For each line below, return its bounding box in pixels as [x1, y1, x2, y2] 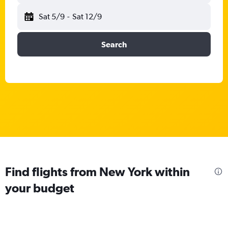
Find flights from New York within [5, 164, 190, 179]
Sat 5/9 [39, 12, 65, 21]
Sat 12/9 [72, 12, 102, 21]
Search [101, 40, 127, 49]
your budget [5, 180, 74, 195]
